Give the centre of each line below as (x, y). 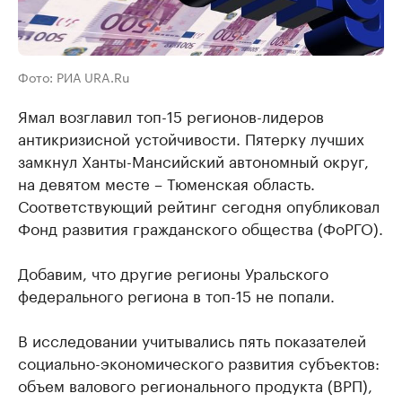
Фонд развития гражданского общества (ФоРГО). (201, 227)
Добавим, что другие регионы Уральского (173, 272)
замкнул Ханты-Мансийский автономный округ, (193, 160)
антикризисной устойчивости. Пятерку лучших (191, 137)
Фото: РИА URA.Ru (74, 76)
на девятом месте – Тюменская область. (166, 182)
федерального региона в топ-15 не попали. (176, 294)
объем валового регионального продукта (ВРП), (195, 384)
